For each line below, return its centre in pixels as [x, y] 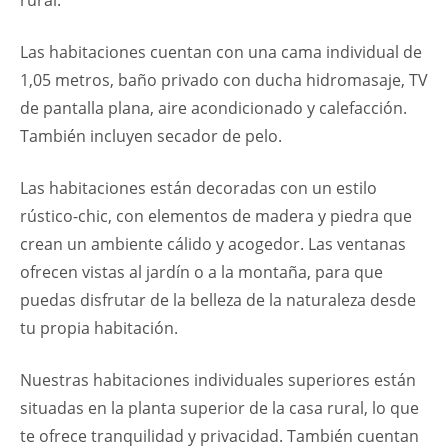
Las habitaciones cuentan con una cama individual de [221, 52]
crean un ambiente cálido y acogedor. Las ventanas [213, 244]
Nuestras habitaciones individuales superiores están [218, 380]
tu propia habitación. [99, 328]
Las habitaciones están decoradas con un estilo [198, 188]
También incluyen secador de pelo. [151, 136]
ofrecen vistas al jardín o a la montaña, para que [201, 272]
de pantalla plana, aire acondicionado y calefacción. [213, 108]
